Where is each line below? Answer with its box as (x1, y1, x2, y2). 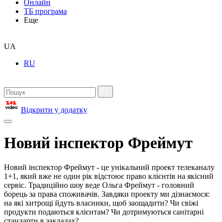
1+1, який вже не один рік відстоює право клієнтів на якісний (4, 171, 214, 180)
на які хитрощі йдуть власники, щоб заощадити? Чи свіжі (4, 198, 198, 207)
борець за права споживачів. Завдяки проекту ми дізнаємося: (4, 189, 210, 198)
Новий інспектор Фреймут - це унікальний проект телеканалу (4, 163, 215, 171)
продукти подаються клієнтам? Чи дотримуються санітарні (4, 207, 204, 216)
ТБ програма (24, 7, 67, 15)
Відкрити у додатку (21, 106, 87, 114)
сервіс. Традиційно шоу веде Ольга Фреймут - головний (4, 180, 194, 189)
